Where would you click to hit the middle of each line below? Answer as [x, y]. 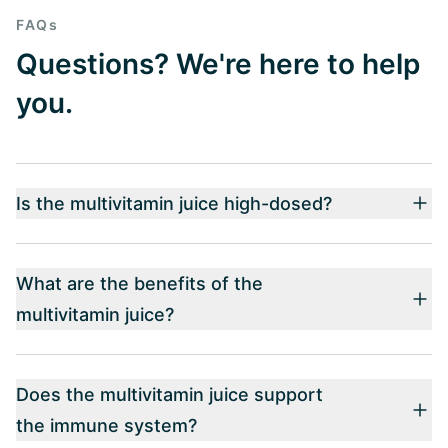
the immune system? [106, 425]
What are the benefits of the [139, 283]
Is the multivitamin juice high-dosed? [174, 203]
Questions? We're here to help [218, 63]
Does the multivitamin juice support [169, 394]
